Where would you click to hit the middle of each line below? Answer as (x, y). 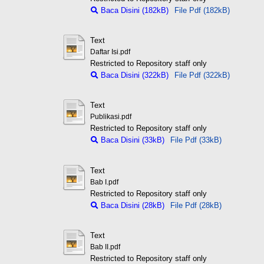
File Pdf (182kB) (202, 10)
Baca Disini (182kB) (133, 10)
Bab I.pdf (104, 182)
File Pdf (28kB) (196, 205)
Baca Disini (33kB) (131, 140)
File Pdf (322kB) (202, 75)
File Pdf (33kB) (196, 140)
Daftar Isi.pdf (110, 52)
